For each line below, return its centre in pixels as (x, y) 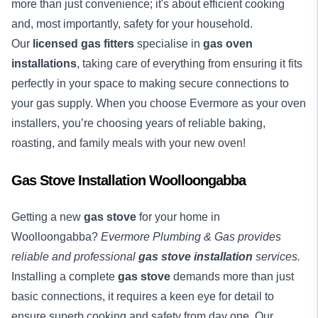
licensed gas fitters (83, 44)
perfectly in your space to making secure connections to (150, 83)
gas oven (228, 44)
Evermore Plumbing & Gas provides (190, 237)
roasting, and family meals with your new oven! (130, 143)
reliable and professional (75, 257)
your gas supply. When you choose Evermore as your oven (159, 103)
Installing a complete (65, 276)
